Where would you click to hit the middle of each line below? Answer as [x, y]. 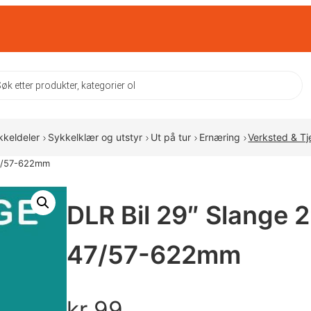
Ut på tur [170, 137]
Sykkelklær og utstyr [95, 137]
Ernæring [219, 137]
